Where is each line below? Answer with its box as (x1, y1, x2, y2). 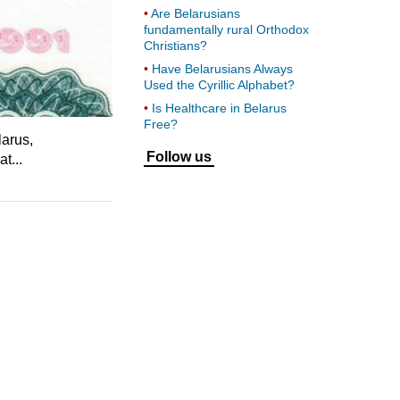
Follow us (146, 148, 212, 164)
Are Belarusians (151, 5, 240, 21)
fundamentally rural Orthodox (144, 21, 309, 37)
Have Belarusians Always (152, 61, 293, 76)
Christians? (144, 37, 207, 53)
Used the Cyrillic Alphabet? (144, 77, 295, 92)
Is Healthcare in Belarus (152, 100, 287, 115)
